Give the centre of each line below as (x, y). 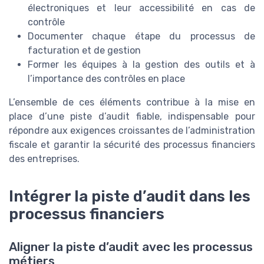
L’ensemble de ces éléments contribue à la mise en (132, 103)
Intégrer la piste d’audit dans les (130, 196)
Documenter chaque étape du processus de (141, 37)
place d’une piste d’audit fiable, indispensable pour (132, 117)
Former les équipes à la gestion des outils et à (141, 65)
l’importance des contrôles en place (106, 79)
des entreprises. (44, 159)
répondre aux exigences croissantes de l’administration (132, 131)
